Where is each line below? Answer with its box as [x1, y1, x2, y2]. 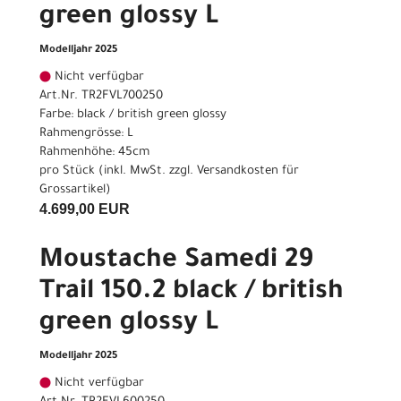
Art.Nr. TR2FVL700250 [39, 90, 163, 104]
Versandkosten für [197, 165, 299, 179]
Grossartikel [39, 183, 106, 198]
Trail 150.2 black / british [39, 278, 344, 308]
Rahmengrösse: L [39, 127, 133, 141]
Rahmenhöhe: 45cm [39, 146, 149, 160]
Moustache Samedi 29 [39, 247, 313, 277]
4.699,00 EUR [39, 201, 130, 218]
